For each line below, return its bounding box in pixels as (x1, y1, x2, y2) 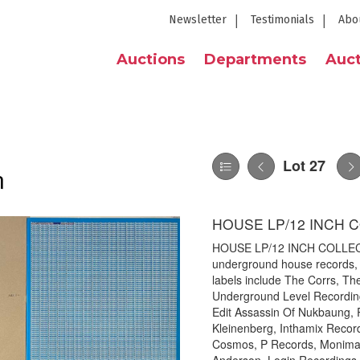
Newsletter (169, 13, 227, 27)
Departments (204, 51, 306, 68)
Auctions (117, 51, 185, 68)
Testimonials (251, 13, 314, 27)
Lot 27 (283, 155, 325, 176)
